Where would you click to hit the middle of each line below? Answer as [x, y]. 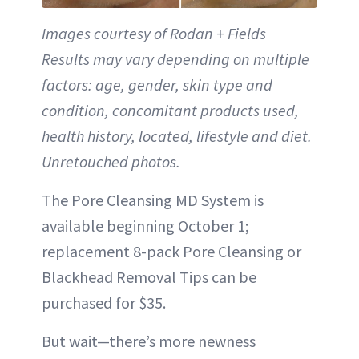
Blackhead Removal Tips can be [149, 276]
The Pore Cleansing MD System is [153, 200]
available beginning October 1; [145, 225]
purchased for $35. [104, 302]
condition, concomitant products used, [170, 110]
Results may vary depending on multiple [175, 58]
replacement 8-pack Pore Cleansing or [171, 251]
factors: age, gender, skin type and [157, 84]
